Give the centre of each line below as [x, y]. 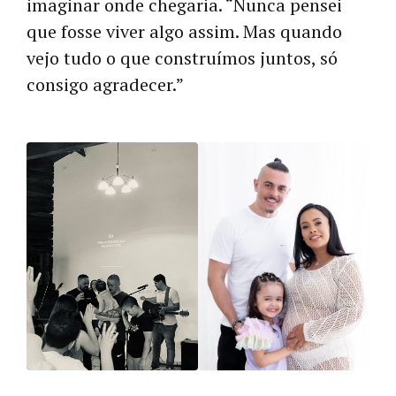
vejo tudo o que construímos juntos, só [182, 57]
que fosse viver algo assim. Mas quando [184, 31]
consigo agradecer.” [105, 84]
